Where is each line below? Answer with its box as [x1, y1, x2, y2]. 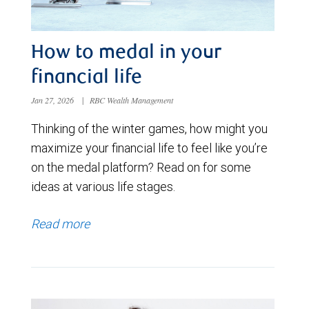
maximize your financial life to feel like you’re [31, 140, 268, 157]
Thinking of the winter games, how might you [31, 121, 268, 137]
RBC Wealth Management [90, 94, 174, 106]
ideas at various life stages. [31, 179, 175, 195]
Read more [31, 216, 90, 232]
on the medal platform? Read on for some [31, 159, 251, 176]
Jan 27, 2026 [31, 94, 76, 106]
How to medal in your [31, 44, 221, 64]
